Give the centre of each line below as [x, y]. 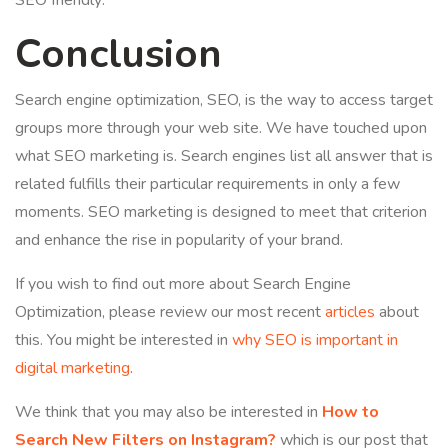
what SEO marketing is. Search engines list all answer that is [224, 156]
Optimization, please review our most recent [170, 312]
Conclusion [124, 54]
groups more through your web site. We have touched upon [221, 128]
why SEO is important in [315, 340]
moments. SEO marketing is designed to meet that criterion [221, 212]
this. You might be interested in [123, 340]
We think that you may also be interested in [168, 412]
